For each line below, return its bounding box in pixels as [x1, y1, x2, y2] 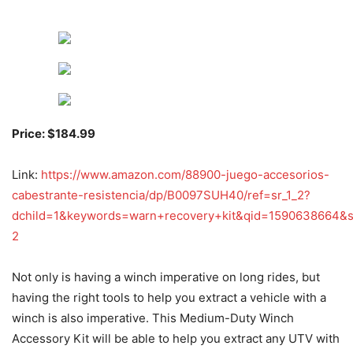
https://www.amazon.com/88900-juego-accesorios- [41, 167, 329, 183]
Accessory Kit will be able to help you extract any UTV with [12, 331, 340, 347]
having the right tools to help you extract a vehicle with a [12, 290, 326, 306]
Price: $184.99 [12, 126, 95, 142]
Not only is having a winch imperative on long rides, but [12, 269, 320, 285]
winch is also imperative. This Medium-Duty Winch [12, 310, 294, 326]
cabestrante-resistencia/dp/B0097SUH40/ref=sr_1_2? [12, 188, 310, 203]
